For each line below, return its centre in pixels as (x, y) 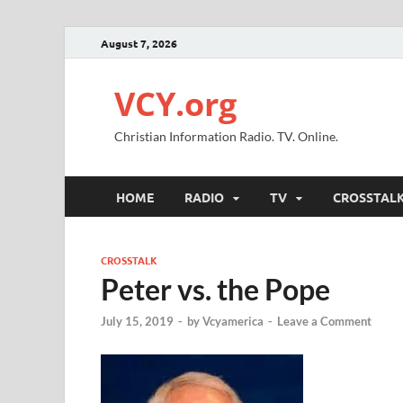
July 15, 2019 (137, 322)
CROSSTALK (129, 260)
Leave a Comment (324, 322)
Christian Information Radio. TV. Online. (226, 136)
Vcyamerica (233, 322)
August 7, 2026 (139, 43)
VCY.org (175, 104)
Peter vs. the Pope (215, 289)
